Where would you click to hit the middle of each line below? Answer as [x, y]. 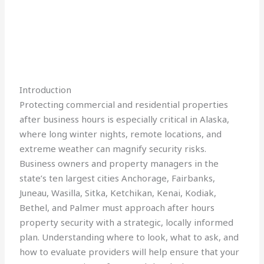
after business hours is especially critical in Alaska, [125, 119]
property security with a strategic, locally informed [127, 222]
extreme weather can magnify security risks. [113, 149]
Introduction [46, 90]
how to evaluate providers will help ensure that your [130, 252]
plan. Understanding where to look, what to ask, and [129, 237]
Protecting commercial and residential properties [124, 105]
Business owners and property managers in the [119, 164]
